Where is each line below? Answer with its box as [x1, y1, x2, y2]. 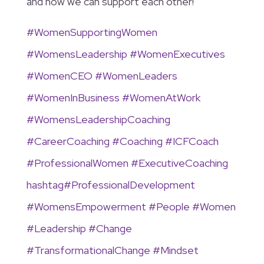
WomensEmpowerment [34, 200, 146, 214]
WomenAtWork [129, 91, 200, 105]
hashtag [26, 178, 64, 192]
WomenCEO [34, 69, 93, 83]
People [156, 200, 190, 214]
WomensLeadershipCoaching [34, 113, 170, 127]
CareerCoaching [34, 134, 110, 148]
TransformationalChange [34, 243, 150, 258]
